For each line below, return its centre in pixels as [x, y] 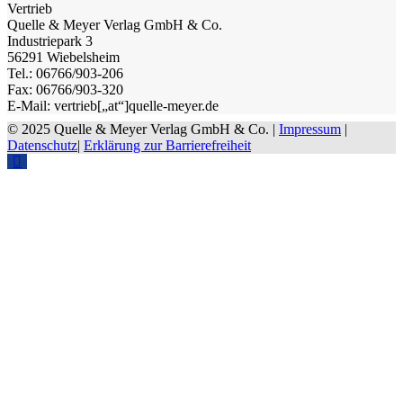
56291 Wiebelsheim [63, 57]
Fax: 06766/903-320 [65, 89]
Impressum [310, 129]
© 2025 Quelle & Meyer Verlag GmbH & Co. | [143, 129]
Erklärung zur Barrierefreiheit [167, 145]
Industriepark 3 [50, 40]
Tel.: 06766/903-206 [65, 73]
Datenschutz [42, 145]
